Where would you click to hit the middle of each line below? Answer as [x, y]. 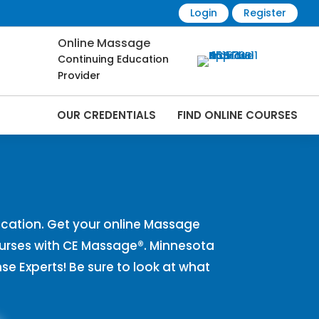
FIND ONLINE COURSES [237, 115]
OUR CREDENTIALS [106, 115]
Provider [79, 76]
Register [265, 13]
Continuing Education [113, 59]
